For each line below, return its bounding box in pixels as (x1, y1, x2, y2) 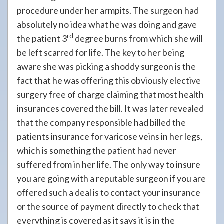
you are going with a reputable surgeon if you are (17, 173, 206, 184)
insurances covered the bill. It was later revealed (17, 103, 204, 114)
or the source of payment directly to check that (17, 201, 199, 212)
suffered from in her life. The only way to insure (17, 159, 200, 170)
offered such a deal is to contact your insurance (17, 187, 200, 198)
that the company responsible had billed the (17, 117, 186, 128)
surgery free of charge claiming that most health (17, 89, 204, 100)
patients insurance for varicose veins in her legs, (17, 131, 202, 142)
